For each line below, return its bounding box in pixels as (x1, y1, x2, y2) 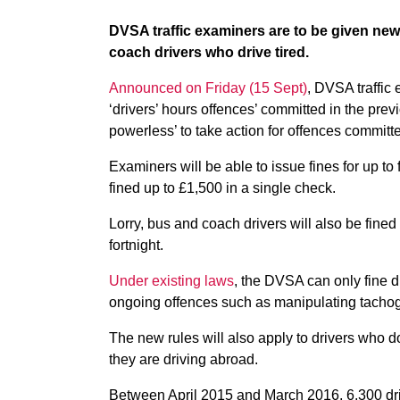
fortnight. (109, 237, 163, 253)
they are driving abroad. (109, 352, 258, 367)
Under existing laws (109, 273, 234, 288)
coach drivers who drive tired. (109, 45, 309, 60)
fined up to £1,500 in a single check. (109, 180, 336, 196)
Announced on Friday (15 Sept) (109, 80, 307, 96)
